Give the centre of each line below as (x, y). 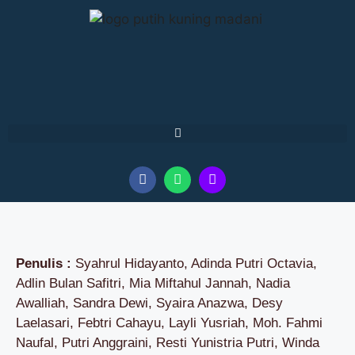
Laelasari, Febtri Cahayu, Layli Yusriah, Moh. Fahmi (169, 323)
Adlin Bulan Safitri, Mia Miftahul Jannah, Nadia (153, 283)
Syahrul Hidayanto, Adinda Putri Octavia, (194, 263)
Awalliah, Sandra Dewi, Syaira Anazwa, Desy (149, 303)
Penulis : (44, 263)
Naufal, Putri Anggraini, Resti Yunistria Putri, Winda (168, 342)
